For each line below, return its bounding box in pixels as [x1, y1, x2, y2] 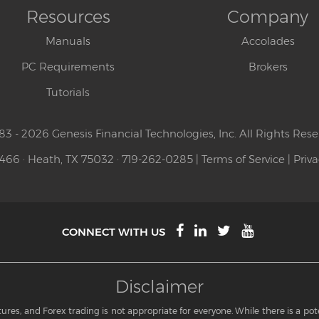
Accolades [241, 34, 295, 48]
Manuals [46, 34, 90, 48]
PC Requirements [21, 60, 115, 74]
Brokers [248, 60, 288, 74]
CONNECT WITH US [62, 225, 165, 239]
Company [227, 6, 308, 28]
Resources [26, 6, 110, 28]
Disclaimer [115, 276, 204, 298]
